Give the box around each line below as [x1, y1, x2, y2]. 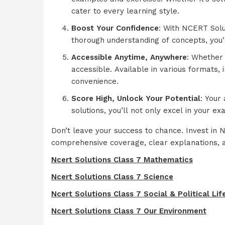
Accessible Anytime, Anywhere [71, 52, 187, 62]
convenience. [71, 76, 119, 86]
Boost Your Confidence [71, 23, 159, 33]
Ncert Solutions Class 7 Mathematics [51, 155, 193, 164]
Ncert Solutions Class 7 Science [51, 172, 173, 181]
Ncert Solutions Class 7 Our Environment [51, 206, 206, 215]
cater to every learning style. [71, 6, 179, 16]
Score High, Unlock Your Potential [71, 93, 200, 103]
